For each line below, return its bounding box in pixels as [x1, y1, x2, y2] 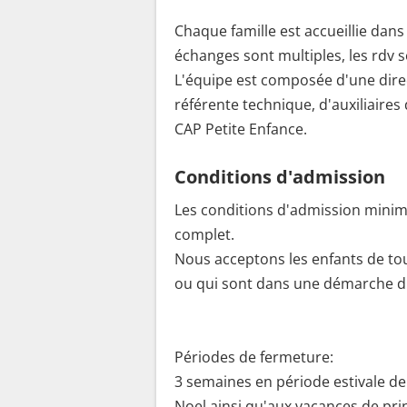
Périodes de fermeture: [174, 347, 333, 368]
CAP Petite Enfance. [174, 119, 307, 140]
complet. [174, 224, 238, 245]
